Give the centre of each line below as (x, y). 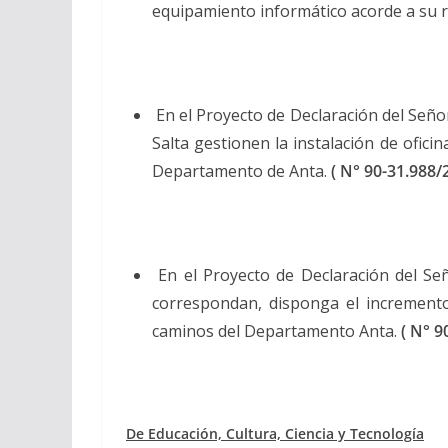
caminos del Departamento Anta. (276, 330)
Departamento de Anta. (241, 170)
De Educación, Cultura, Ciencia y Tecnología (275, 433)
